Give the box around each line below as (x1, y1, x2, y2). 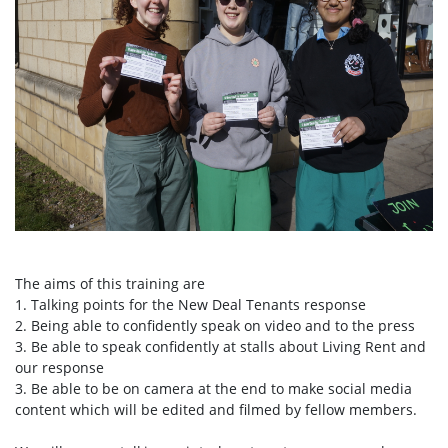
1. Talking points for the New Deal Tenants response (15, 295, 370, 315)
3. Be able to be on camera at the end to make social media (15, 379, 412, 399)
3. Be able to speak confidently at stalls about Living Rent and (15, 337, 426, 357)
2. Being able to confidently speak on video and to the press (15, 316, 415, 336)
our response (15, 358, 108, 378)
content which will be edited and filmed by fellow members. (15, 400, 421, 420)
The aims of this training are (15, 274, 209, 294)
